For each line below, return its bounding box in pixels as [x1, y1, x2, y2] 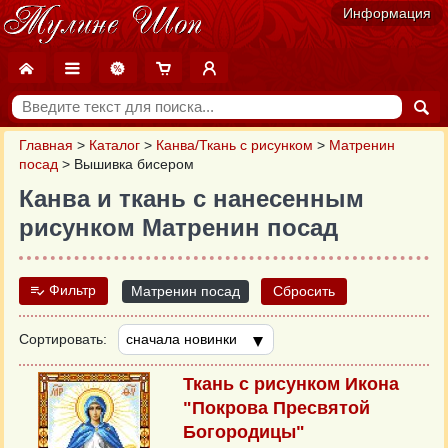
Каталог [89, 138, 140, 154]
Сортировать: [19, 332, 107, 348]
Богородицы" [182, 422, 305, 443]
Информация [343, 6, 431, 21]
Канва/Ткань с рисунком [156, 138, 313, 154]
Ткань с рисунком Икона [182, 374, 399, 395]
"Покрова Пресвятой [182, 398, 370, 419]
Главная [19, 138, 73, 154]
